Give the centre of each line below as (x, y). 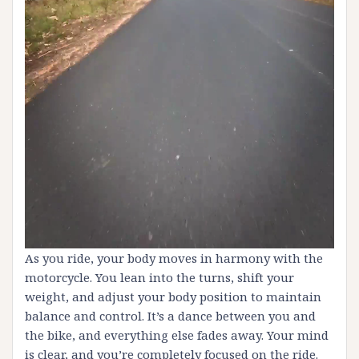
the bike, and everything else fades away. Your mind (177, 335)
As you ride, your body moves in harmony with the (174, 258)
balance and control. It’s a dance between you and (170, 316)
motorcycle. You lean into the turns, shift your (159, 278)
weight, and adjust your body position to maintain (173, 297)
